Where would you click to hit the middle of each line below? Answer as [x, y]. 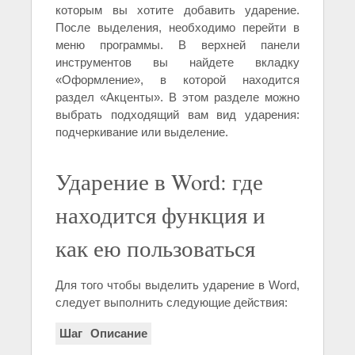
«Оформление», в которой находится [177, 80]
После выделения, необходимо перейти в [177, 28]
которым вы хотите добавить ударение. [177, 10]
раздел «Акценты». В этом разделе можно [177, 97]
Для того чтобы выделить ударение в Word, [177, 285]
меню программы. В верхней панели [177, 45]
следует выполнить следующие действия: [172, 303]
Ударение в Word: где [159, 182]
